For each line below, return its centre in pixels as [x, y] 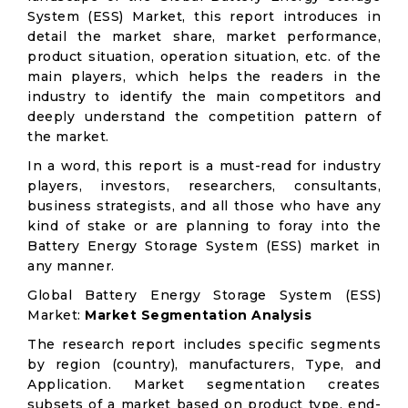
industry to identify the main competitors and [204, 97]
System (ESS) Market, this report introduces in [204, 16]
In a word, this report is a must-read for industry [204, 166]
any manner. [71, 266]
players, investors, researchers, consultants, [204, 186]
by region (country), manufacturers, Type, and [204, 364]
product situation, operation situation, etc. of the [204, 56]
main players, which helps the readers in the [204, 76]
